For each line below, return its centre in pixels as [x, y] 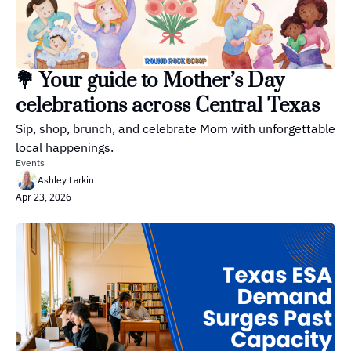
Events [30, 163]
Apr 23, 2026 [43, 197]
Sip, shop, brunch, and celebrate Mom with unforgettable [175, 129]
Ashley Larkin [66, 180]
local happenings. [65, 148]
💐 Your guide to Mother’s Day [150, 81]
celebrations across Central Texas [168, 107]
